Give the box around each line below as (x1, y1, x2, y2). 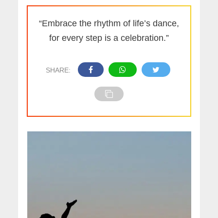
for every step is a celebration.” (49, 33, 169, 43)
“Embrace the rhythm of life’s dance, (39, 18, 179, 29)
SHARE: (45, 66, 71, 74)
